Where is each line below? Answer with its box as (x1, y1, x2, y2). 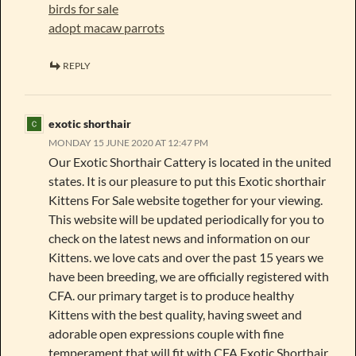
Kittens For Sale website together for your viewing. (48, 192, 323, 207)
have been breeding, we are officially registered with (48, 268, 329, 284)
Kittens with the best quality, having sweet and (48, 306, 302, 322)
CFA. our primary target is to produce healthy (48, 287, 294, 303)
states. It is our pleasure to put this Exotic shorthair (48, 172, 326, 188)
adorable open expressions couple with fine (48, 325, 284, 341)
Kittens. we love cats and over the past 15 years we (48, 249, 323, 265)
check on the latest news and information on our (48, 230, 310, 246)
